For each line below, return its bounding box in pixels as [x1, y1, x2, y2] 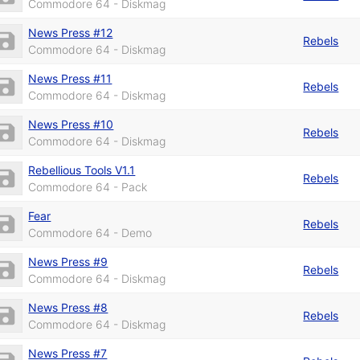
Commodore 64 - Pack [28, 179, 148, 194]
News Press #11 [28, 71, 112, 85]
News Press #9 [28, 254, 108, 268]
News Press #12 [28, 25, 113, 39]
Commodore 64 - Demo [28, 225, 153, 239]
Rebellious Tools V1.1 [28, 162, 136, 177]
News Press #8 [28, 300, 108, 314]
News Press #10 [28, 117, 114, 131]
